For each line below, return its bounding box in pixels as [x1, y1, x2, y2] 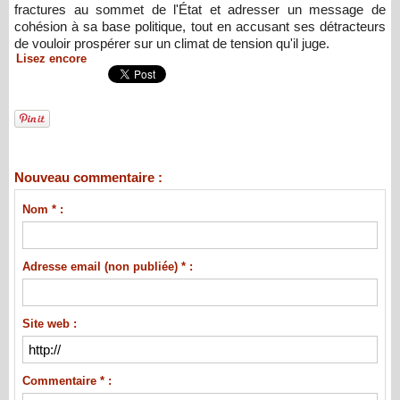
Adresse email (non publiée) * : [21, 260, 193, 274]
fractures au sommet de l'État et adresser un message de [14, 2, 386, 18]
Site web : [21, 317, 77, 331]
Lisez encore [16, 52, 87, 66]
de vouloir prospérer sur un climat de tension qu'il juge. [14, 36, 329, 52]
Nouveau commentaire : [14, 170, 162, 186]
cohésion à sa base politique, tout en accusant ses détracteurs [14, 19, 386, 35]
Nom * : [21, 203, 63, 217]
